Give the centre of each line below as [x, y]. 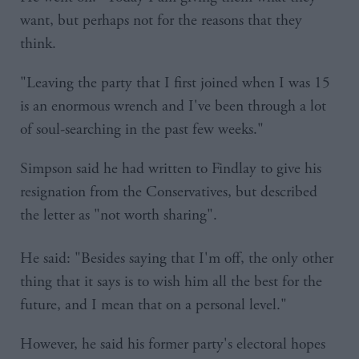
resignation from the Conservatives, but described [169, 192]
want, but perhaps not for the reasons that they [161, 20]
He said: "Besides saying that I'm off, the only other [177, 258]
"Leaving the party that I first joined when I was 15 [175, 83]
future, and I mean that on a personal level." [153, 305]
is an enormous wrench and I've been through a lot [173, 106]
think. [38, 43]
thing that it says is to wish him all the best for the [171, 281]
